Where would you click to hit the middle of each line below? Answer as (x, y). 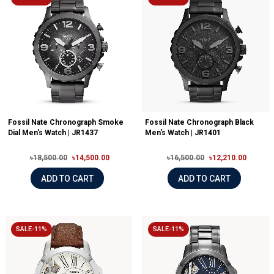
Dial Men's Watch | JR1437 (53, 133)
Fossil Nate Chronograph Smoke (66, 123)
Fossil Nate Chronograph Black (199, 123)
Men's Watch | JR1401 (183, 133)
